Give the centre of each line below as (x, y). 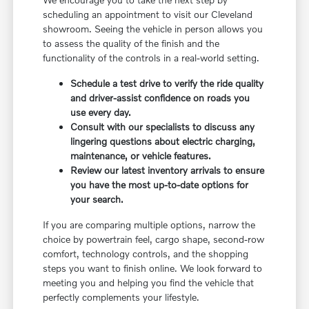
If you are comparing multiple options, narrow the (149, 224)
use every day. (101, 112)
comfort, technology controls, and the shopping (146, 253)
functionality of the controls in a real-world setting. (151, 57)
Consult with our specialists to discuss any (163, 126)
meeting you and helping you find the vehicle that (149, 282)
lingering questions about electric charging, (163, 141)
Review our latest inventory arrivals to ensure (168, 170)
